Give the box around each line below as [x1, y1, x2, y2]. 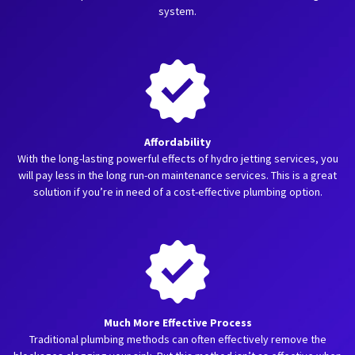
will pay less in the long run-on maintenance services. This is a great [18, 168, 337, 182]
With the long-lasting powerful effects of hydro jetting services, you [17, 151, 338, 166]
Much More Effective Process [103, 315, 252, 330]
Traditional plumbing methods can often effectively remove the [29, 332, 326, 346]
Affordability [144, 135, 211, 149]
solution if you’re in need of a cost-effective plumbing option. [32, 185, 323, 199]
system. [158, 4, 197, 18]
